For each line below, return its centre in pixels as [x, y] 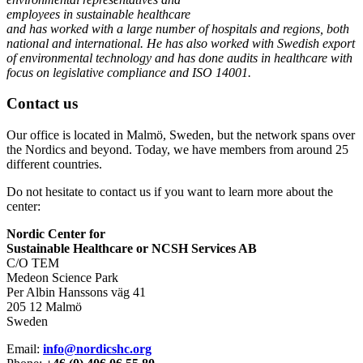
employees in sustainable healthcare [98, 14]
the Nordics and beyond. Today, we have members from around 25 [177, 150]
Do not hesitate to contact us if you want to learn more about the [170, 192]
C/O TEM [33, 263]
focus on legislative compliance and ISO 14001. [130, 72]
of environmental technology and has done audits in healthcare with [179, 58]
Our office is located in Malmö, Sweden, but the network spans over [181, 135]
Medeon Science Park [62, 278]
